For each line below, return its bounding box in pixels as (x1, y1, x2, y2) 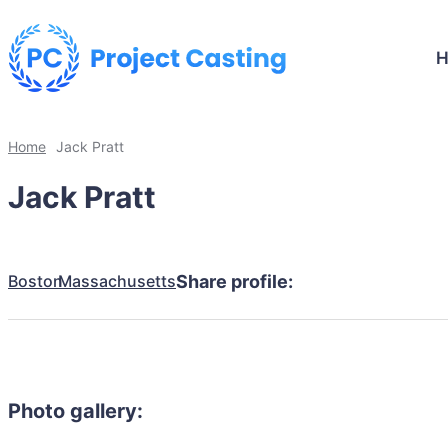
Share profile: (176, 270, 293, 292)
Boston (8, 270, 63, 291)
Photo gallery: (8, 399, 143, 424)
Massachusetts (58, 270, 176, 291)
